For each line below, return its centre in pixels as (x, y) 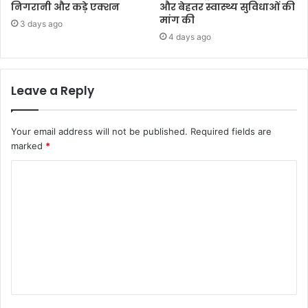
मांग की (177, 20)
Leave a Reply (53, 91)
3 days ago (41, 24)
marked (28, 146)
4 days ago (190, 37)
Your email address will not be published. (99, 132)
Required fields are (231, 132)
